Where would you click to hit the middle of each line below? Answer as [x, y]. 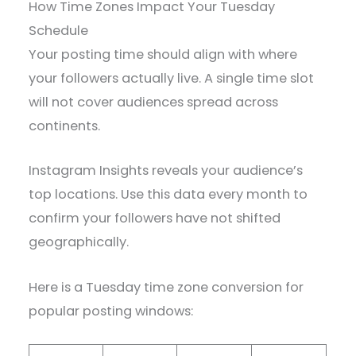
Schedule [59, 31]
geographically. [79, 242]
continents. [65, 126]
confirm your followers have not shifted [155, 219]
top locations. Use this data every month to [168, 195]
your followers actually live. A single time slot [172, 79]
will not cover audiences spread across [154, 103]
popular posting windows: [111, 311]
